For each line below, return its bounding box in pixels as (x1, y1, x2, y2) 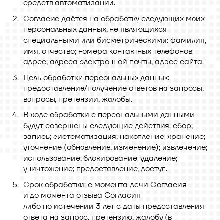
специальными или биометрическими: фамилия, (23, 35, 206, 45)
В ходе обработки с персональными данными (23, 110, 194, 120)
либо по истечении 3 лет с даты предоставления (23, 201, 204, 211)
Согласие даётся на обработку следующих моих (23, 13, 205, 24)
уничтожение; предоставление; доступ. (23, 164, 167, 174)
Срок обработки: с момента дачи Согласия (23, 179, 187, 190)
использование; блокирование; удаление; (23, 153, 177, 163)
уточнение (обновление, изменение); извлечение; (23, 142, 207, 152)
